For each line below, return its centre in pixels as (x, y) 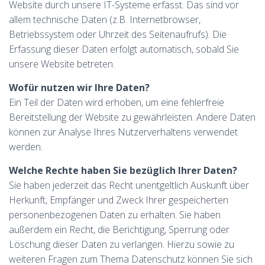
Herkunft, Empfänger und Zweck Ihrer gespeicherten (119, 200)
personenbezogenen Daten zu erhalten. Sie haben (115, 215)
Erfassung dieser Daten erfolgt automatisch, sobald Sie (124, 49)
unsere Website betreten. (62, 64)
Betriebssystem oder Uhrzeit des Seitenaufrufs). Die (118, 34)
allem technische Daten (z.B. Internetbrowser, (105, 20)
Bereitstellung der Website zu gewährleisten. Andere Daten (132, 117)
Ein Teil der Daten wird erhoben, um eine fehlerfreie (117, 102)
